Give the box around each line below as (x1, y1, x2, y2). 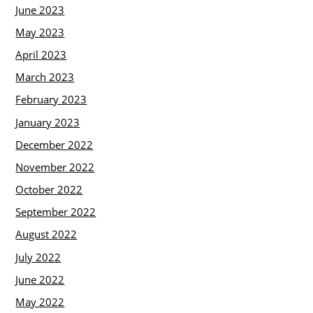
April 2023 (15, 48, 67, 62)
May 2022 (15, 294, 65, 309)
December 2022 (15, 137, 94, 152)
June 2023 (15, 2, 65, 17)
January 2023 (15, 115, 80, 129)
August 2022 (15, 227, 78, 242)
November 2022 (15, 159, 95, 174)
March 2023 (15, 70, 75, 85)
